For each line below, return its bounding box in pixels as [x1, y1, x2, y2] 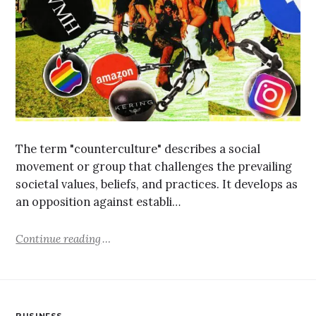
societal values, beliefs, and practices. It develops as [16, 177, 298, 192]
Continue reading [16, 231, 102, 245]
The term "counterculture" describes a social [16, 142, 261, 157]
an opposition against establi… [16, 195, 181, 209]
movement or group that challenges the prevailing [16, 159, 293, 174]
